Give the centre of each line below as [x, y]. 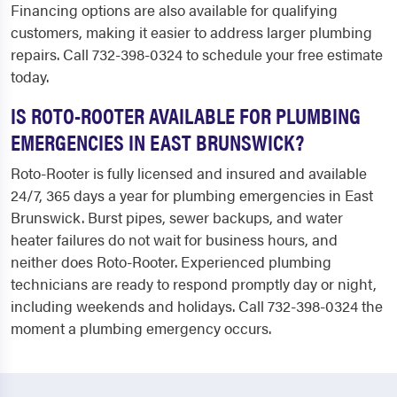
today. [30, 77]
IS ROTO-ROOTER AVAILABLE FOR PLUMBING [186, 115]
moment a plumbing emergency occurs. [141, 328]
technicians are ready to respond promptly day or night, [194, 284]
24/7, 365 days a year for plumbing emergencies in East [192, 195]
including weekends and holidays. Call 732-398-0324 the [197, 306]
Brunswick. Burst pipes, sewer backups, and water [177, 218]
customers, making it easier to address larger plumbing [191, 32]
